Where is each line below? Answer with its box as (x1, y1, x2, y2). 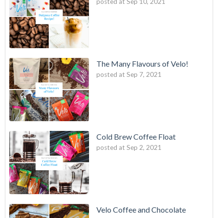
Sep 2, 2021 (127, 144, 162, 152)
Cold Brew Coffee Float (96, 132, 176, 142)
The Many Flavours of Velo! (96, 58, 188, 68)
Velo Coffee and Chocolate (96, 205, 186, 215)
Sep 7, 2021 (127, 70, 162, 78)
